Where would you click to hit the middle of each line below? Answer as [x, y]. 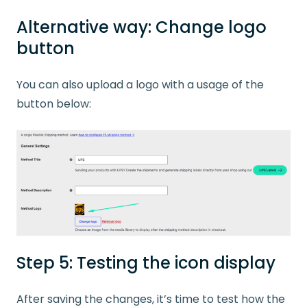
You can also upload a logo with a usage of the [140, 84]
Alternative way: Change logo [142, 27]
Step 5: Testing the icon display [146, 263]
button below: [54, 103]
